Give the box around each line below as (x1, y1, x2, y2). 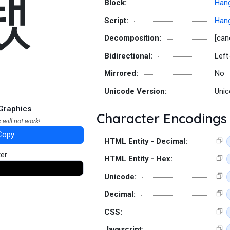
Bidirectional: (104, 51, 152, 61)
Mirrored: (104, 69, 138, 78)
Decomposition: (104, 33, 161, 43)
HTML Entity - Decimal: (104, 136, 187, 146)
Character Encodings (97, 109, 227, 127)
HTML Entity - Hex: (104, 154, 172, 163)
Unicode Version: (104, 86, 167, 96)
